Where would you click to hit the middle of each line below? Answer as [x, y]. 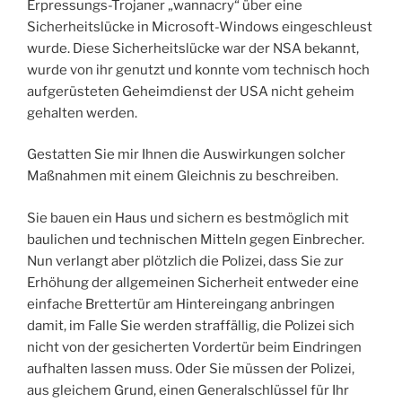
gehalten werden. [82, 113]
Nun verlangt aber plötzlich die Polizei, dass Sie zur [185, 261]
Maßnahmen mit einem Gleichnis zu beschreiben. [183, 176]
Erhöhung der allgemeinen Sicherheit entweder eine [193, 282]
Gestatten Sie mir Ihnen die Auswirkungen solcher [186, 155]
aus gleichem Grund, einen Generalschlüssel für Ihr [188, 390]
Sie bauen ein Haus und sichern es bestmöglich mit [188, 218]
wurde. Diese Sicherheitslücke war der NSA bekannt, [193, 48]
